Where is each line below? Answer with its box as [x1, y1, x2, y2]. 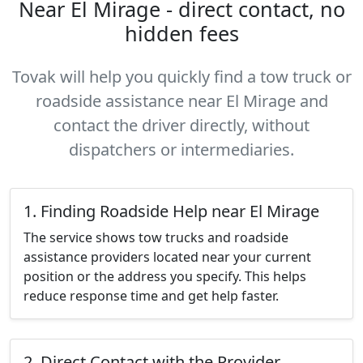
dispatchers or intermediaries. [69, 139, 294, 160]
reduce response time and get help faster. [23, 287, 279, 305]
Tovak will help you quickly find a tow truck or [11, 66, 352, 88]
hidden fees [124, 19, 239, 47]
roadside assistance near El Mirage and [35, 90, 328, 112]
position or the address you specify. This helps [23, 267, 306, 285]
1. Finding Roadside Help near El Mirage [23, 200, 319, 222]
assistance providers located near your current [23, 248, 311, 266]
